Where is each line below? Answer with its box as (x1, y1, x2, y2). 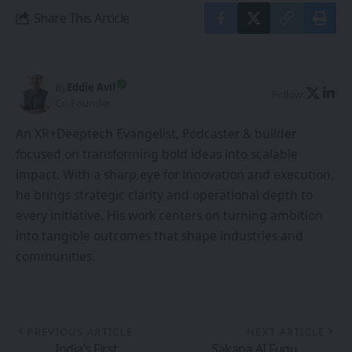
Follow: (272, 86, 305, 101)
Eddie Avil (67, 79, 115, 94)
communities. (16, 247, 95, 265)
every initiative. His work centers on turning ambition (16, 207, 323, 224)
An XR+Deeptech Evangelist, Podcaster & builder (16, 125, 296, 142)
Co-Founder (55, 95, 111, 110)
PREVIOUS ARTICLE (27, 324, 134, 339)
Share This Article (33, 9, 130, 27)
